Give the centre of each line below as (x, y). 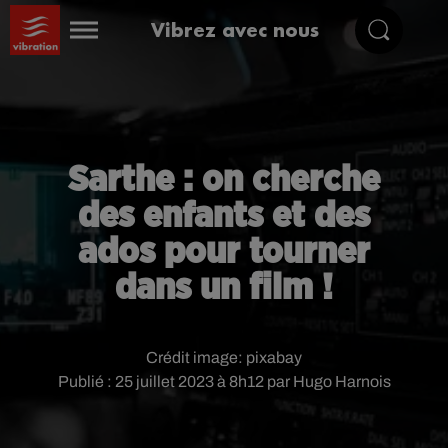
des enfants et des (224, 216)
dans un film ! (224, 288)
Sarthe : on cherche (224, 180)
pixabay (274, 357)
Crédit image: (196, 357)
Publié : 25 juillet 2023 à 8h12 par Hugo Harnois (224, 381)
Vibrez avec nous (235, 29)
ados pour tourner (224, 252)
